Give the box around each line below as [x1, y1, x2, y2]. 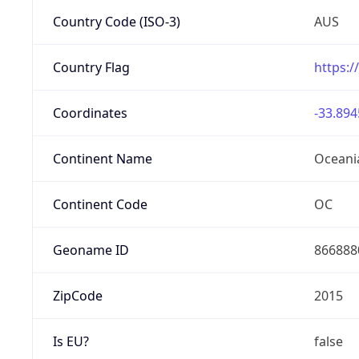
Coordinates [52, 103, 127, 122]
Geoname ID [52, 240, 129, 259]
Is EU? [52, 332, 89, 350]
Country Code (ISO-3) [52, 12, 180, 30]
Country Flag [52, 58, 130, 76]
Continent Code [52, 195, 147, 213]
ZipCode [52, 286, 103, 305]
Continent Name [52, 149, 152, 167]
